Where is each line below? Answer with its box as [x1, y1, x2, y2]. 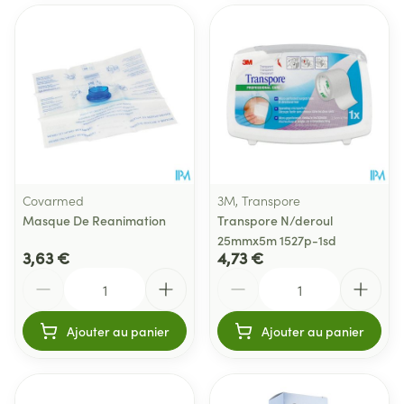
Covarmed [23, 191, 84, 209]
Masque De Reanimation [23, 211, 166, 229]
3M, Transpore [217, 191, 300, 209]
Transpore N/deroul [217, 211, 333, 229]
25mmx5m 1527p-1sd [217, 231, 336, 249]
